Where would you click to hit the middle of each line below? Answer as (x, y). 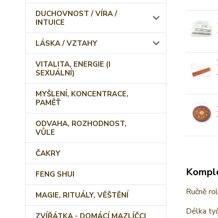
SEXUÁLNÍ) (55, 73)
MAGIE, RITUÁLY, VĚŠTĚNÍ (82, 195)
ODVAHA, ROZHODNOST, (81, 124)
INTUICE (50, 22)
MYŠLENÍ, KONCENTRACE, (82, 94)
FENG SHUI (55, 174)
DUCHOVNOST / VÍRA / (76, 14)
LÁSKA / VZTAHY (66, 43)
